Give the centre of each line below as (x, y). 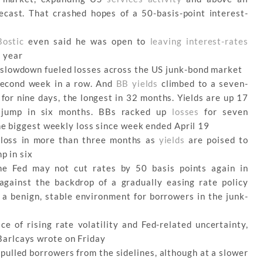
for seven (224, 112)
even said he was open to (87, 41)
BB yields (137, 84)
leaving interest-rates (199, 41)
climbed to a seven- (203, 84)
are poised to (217, 140)
